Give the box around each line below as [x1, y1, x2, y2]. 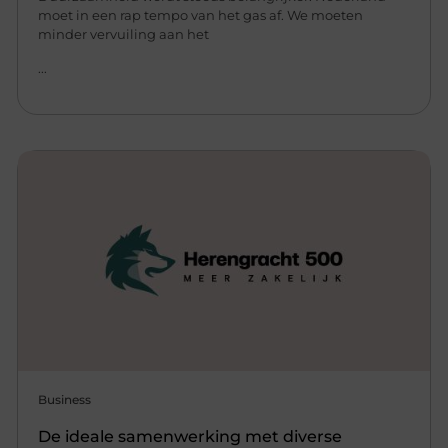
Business [38, 391, 92, 407]
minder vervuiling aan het [38, 26, 210, 43]
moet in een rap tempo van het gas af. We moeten [38, 7, 364, 24]
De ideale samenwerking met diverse [38, 426, 343, 446]
